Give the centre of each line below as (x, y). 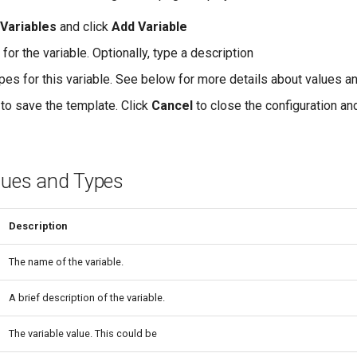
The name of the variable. (66, 261)
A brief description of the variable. (87, 297)
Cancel (172, 105)
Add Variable (149, 26)
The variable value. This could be (83, 333)
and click (84, 26)
